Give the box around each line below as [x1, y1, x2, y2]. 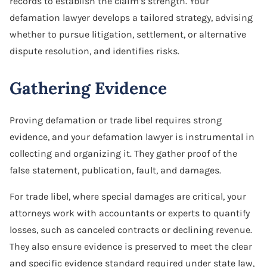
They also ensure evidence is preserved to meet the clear [10, 240, 252, 252]
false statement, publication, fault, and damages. [10, 164, 221, 176]
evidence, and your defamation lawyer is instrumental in [10, 131, 254, 142]
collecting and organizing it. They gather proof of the [10, 147, 237, 159]
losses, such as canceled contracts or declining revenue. [10, 223, 252, 235]
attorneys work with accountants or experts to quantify [10, 207, 250, 219]
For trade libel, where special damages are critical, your [10, 190, 246, 202]
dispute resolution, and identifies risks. [10, 45, 179, 57]
